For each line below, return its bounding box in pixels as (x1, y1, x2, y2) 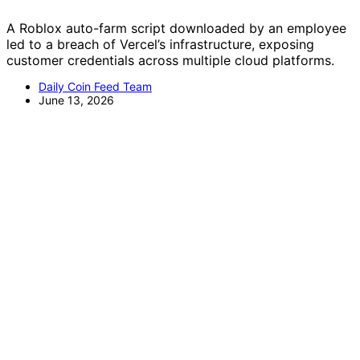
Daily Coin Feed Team (39, 79, 152, 93)
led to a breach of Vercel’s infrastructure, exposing (6, 35, 314, 52)
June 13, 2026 (39, 92, 114, 107)
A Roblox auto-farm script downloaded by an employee (6, 19, 346, 36)
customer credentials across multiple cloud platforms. (6, 51, 334, 68)
